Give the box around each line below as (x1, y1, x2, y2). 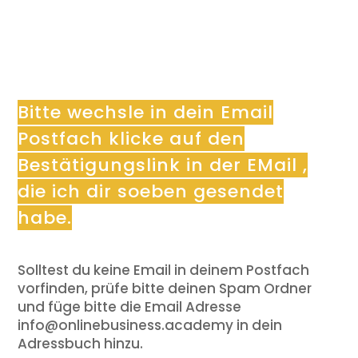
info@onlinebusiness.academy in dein (18, 315, 283, 335)
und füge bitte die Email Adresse (18, 296, 242, 316)
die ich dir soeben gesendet (18, 178, 284, 204)
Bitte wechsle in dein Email (18, 99, 274, 125)
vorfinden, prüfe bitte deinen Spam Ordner (18, 278, 312, 298)
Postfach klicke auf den (18, 125, 245, 151)
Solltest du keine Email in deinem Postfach (18, 260, 310, 280)
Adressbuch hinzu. (18, 333, 144, 353)
